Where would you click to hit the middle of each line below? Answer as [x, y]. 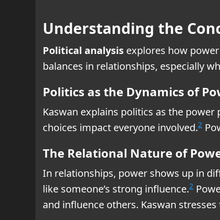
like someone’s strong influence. [116, 189]
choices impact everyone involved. [120, 127]
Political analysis [83, 50]
